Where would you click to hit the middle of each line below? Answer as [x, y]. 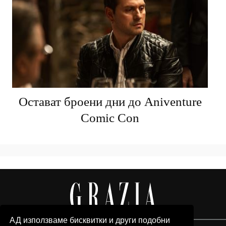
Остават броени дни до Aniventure [110, 101]
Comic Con [110, 118]
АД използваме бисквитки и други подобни [90, 220]
